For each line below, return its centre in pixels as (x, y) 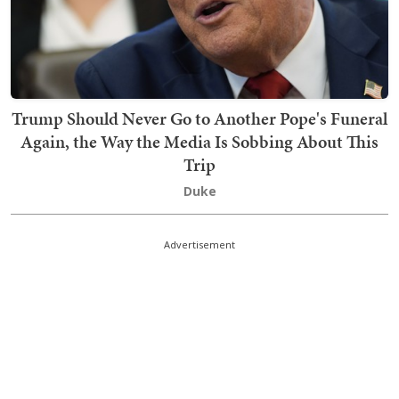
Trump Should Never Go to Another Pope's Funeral (199, 118)
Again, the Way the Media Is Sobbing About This (199, 142)
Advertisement (199, 244)
